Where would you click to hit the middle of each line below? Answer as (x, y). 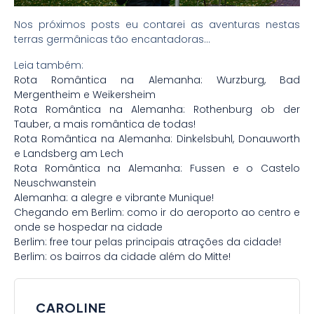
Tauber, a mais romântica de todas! (105, 124)
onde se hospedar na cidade (88, 227)
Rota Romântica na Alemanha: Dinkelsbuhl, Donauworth (157, 138)
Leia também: (49, 65)
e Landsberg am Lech (69, 153)
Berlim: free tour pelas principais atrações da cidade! (148, 241)
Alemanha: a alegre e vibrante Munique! (114, 197)
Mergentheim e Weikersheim (85, 94)
